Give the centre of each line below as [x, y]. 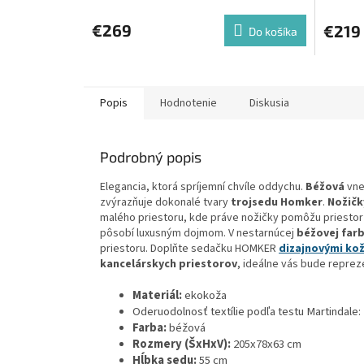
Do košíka [273, 31]
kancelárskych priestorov [169, 264]
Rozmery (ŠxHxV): [182, 344]
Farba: [151, 327]
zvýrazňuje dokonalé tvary [165, 202]
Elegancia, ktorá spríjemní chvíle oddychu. [203, 186]
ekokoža [204, 295]
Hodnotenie [188, 103]
